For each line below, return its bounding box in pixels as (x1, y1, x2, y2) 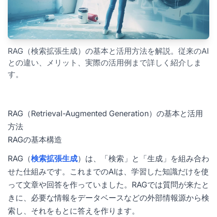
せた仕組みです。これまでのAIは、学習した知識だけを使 (8, 167, 209, 177)
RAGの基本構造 (8, 135, 62, 145)
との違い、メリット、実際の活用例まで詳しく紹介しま (8, 58, 201, 68)
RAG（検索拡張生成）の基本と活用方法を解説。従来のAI (8, 46, 209, 56)
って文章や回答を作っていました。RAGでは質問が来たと (8, 180, 209, 190)
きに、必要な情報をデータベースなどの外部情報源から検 (8, 193, 209, 203)
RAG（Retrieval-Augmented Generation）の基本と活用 (8, 108, 203, 119)
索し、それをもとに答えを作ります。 (8, 206, 139, 216)
